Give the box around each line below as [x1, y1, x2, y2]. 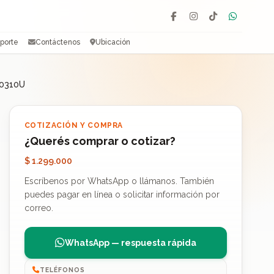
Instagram [192, 16, 236, 28]
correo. [24, 203, 53, 213]
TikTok [212, 16, 239, 28]
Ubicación [95, 38, 131, 46]
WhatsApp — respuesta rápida [64, 238, 196, 248]
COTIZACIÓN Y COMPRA [24, 121, 124, 130]
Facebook [172, 16, 217, 28]
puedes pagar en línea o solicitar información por [24, 190, 220, 199]
